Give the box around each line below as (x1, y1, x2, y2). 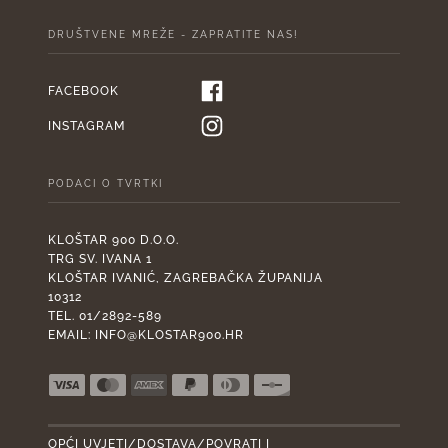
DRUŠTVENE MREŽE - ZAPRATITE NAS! (48, 28, 299, 40)
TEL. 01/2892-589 (48, 309, 162, 324)
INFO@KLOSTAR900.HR (95, 328, 244, 343)
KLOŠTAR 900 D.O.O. (48, 233, 179, 248)
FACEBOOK (48, 83, 119, 98)
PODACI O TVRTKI (48, 178, 163, 190)
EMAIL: (48, 328, 95, 343)
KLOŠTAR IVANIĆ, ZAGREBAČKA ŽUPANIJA (48, 271, 323, 286)
